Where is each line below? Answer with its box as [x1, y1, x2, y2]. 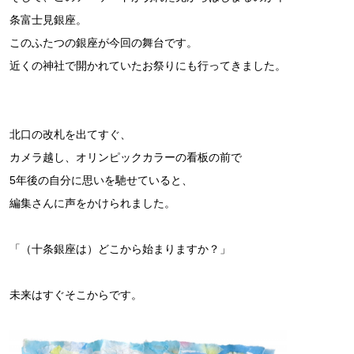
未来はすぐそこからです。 [9, 288, 142, 301]
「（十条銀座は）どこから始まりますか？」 [9, 243, 231, 255]
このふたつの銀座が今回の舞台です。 [9, 36, 198, 49]
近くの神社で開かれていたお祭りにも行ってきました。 [9, 59, 286, 72]
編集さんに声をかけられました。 [9, 197, 175, 209]
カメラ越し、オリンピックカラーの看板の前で [9, 151, 242, 164]
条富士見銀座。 [9, 13, 87, 26]
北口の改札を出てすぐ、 [9, 128, 131, 141]
